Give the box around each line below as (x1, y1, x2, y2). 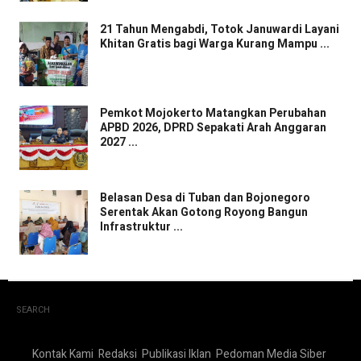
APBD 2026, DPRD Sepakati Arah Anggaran (100, 119, 326, 137)
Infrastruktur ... (100, 218, 183, 235)
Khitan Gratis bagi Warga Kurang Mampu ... (100, 35, 330, 52)
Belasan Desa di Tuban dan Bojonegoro (100, 189, 310, 206)
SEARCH (16, 303, 50, 317)
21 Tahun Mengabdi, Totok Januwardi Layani (100, 20, 339, 38)
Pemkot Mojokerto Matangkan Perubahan (100, 105, 326, 122)
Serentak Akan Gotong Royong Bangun (100, 203, 308, 221)
